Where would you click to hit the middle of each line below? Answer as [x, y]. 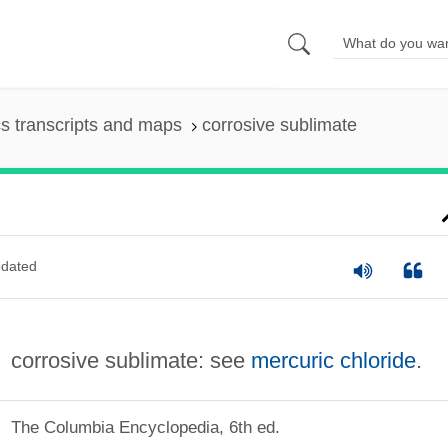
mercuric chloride [333, 360]
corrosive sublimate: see [130, 360]
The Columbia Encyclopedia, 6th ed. [145, 427]
